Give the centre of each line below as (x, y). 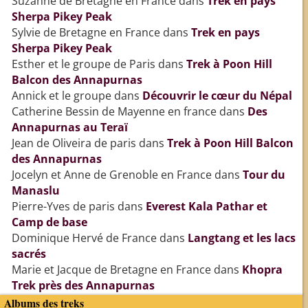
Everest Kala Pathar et (206, 207)
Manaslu (35, 191)
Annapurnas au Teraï (69, 128)
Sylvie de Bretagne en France (86, 33)
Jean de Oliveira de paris (74, 143)
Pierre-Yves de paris (63, 207)
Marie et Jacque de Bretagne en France (111, 270)
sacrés (29, 254)
